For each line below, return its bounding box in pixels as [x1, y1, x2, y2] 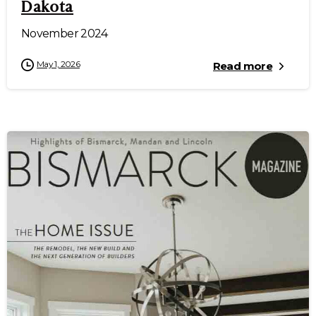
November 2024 [21, 27, 108, 41]
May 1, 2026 [37, 59, 80, 70]
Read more [212, 59, 272, 73]
